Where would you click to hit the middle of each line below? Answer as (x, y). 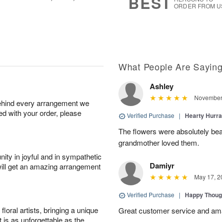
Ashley (162, 86)
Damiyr (162, 166)
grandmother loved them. (159, 142)
